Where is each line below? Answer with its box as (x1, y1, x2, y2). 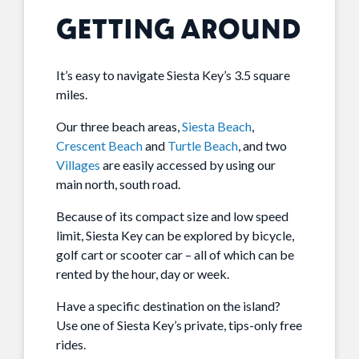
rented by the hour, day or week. (56, 266, 229, 282)
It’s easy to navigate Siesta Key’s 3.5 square (56, 67, 290, 83)
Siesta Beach (182, 119, 252, 135)
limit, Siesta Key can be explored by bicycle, (56, 228, 294, 244)
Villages (56, 157, 100, 173)
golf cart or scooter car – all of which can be (56, 247, 294, 263)
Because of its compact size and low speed (56, 208, 288, 224)
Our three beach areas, (56, 119, 182, 135)
